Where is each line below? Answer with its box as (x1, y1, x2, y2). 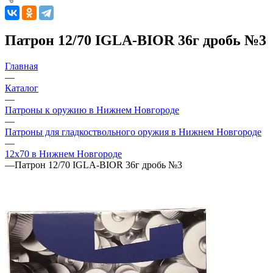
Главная (5, 60, 38, 71)
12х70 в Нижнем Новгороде (5, 148, 122, 159)
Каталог (5, 82, 38, 93)
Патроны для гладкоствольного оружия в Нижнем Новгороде (5, 126, 261, 137)
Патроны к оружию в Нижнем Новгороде (5, 104, 179, 115)
